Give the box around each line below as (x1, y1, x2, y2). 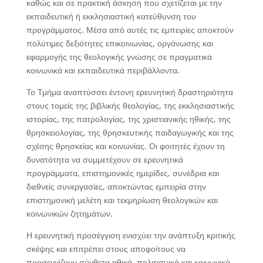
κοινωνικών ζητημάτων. (26, 208, 113, 219)
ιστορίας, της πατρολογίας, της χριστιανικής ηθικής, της (26, 113, 231, 124)
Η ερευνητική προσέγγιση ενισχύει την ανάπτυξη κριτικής (26, 230, 235, 241)
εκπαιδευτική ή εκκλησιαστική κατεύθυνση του (26, 11, 196, 22)
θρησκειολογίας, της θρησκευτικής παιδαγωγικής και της (26, 127, 234, 138)
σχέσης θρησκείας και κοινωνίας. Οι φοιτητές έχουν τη (26, 140, 225, 151)
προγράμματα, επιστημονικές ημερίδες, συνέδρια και (26, 167, 219, 178)
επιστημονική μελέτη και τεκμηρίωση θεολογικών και (26, 194, 218, 205)
